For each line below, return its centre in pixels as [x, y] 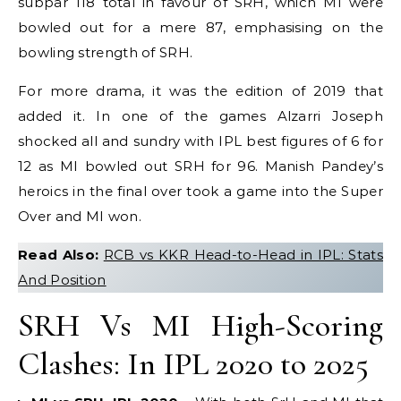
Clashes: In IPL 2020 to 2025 [193, 364]
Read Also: [61, 255]
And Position [62, 280]
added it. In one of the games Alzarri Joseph [200, 116]
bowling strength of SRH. [106, 52]
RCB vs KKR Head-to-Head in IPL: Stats [243, 255]
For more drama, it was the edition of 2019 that [200, 91]
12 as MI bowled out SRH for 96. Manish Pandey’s [200, 166]
